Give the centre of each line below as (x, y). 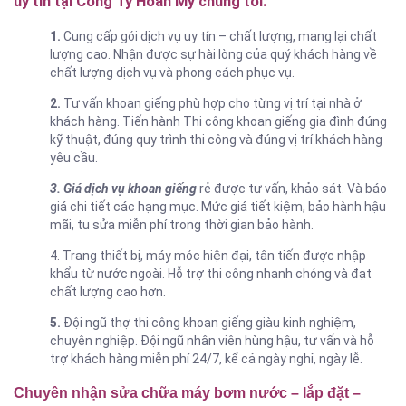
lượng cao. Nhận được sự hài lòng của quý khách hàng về (213, 54)
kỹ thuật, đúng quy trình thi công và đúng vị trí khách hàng (216, 139)
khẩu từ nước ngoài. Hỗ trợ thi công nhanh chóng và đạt (211, 273)
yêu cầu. (74, 157)
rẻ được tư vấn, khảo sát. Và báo (292, 188)
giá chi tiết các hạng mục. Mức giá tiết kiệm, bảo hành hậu (218, 206)
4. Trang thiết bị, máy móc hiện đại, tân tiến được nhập (208, 255)
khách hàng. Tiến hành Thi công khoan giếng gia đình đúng (218, 121)
